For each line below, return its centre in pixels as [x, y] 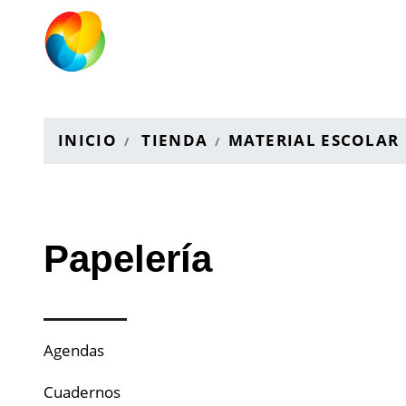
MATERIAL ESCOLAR [314, 140]
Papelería [128, 259]
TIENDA [175, 140]
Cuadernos [82, 392]
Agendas [74, 350]
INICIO [87, 140]
